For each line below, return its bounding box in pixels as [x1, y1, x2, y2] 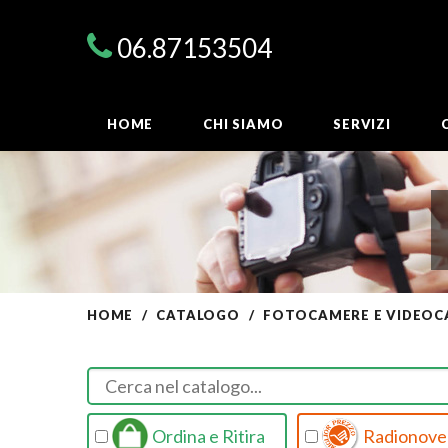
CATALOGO [156, 307, 240, 323]
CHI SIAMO [203, 116, 284, 133]
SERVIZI [333, 116, 391, 133]
